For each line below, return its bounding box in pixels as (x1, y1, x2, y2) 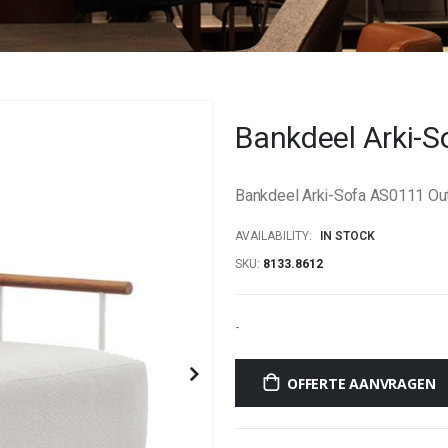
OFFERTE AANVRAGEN (287, 374, 436, 394)
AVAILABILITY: (235, 228, 313, 243)
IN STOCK (320, 228, 376, 243)
